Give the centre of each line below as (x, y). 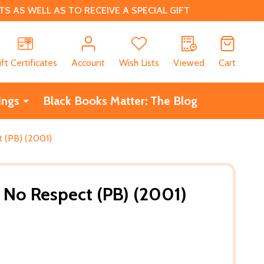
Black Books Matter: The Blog (120, 100)
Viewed (189, 62)
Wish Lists (139, 62)
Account (88, 62)
